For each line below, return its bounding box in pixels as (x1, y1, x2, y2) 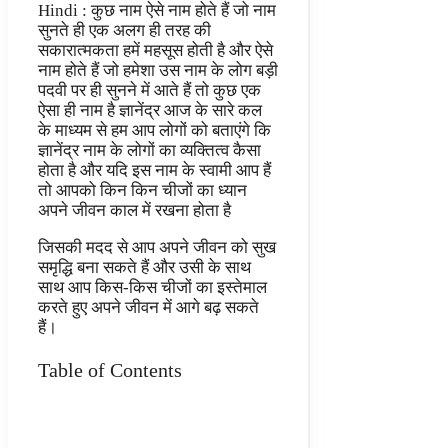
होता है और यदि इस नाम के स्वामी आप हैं (38, 161, 271, 181)
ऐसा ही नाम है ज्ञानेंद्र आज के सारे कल (38, 101, 262, 121)
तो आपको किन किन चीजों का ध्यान (38, 181, 247, 201)
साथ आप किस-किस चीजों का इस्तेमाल (38, 278, 267, 298)
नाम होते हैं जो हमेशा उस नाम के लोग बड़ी (38, 61, 278, 81)
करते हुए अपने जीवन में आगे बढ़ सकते (38, 298, 259, 318)
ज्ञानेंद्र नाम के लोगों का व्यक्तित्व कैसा (38, 141, 261, 161)
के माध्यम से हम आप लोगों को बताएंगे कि (38, 121, 271, 141)
